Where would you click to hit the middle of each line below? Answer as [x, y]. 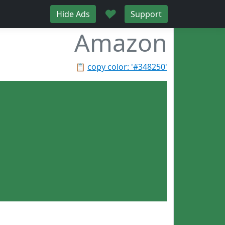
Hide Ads [73, 14]
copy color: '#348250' [127, 67]
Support [146, 14]
